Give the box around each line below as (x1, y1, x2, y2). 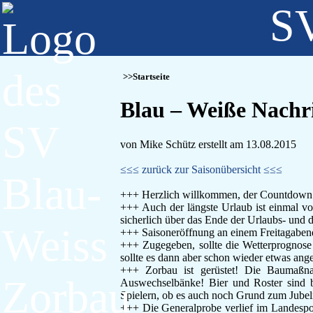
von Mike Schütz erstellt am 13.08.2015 (120, 138, 296, 150)
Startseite (133, 72, 170, 82)
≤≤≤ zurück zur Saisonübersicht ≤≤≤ (120, 163, 282, 175)
